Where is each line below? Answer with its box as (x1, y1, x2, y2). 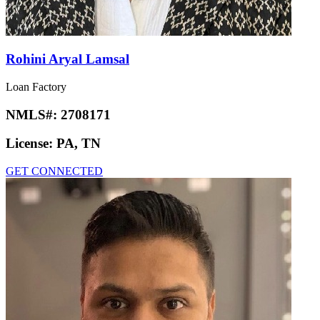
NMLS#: (6, 106, 61, 122)
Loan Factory (6, 80, 66, 93)
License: (6, 136, 56, 151)
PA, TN (56, 136, 101, 151)
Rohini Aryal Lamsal (6, 51, 129, 67)
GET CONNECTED (6, 165, 103, 178)
